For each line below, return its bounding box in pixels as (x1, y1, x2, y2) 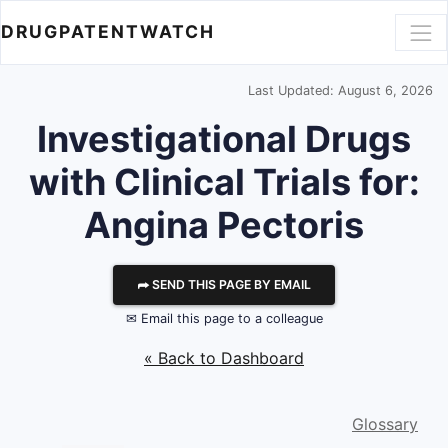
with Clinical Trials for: (28, 160, 420, 204)
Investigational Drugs (37, 117, 411, 161)
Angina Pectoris (84, 203, 364, 247)
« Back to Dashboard (144, 348, 304, 368)
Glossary (352, 414, 418, 434)
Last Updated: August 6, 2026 (248, 83, 433, 98)
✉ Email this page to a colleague (125, 311, 323, 326)
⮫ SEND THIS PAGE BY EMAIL (137, 277, 311, 292)
